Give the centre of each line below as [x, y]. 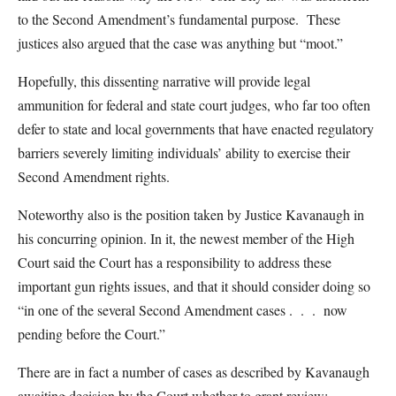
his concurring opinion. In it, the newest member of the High [186, 238]
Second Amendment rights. [94, 176]
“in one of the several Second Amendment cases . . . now [183, 310]
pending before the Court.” [95, 334]
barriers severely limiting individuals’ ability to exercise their [184, 152]
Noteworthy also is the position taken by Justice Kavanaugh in [191, 214]
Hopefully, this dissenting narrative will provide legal [164, 81]
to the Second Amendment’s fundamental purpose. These [179, 19]
